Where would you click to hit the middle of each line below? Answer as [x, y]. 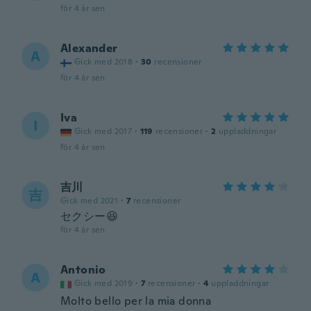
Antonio [83, 270]
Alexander [89, 48]
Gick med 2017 [103, 131]
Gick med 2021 [90, 201]
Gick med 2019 [104, 283]
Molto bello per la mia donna [136, 301]
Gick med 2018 [104, 62]
